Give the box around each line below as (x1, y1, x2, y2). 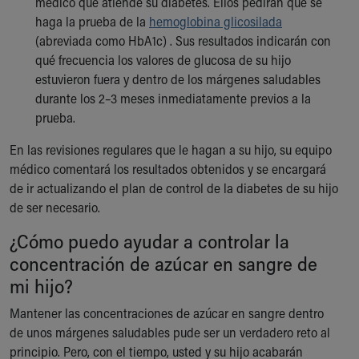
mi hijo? (10, 272, 73, 298)
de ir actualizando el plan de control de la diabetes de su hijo (10, 179, 338, 196)
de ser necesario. (10, 198, 103, 216)
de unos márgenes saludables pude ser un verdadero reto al (10, 323, 330, 341)
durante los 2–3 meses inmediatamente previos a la (35, 89, 311, 107)
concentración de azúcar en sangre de (10, 250, 317, 276)
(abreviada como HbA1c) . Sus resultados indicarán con (35, 31, 331, 49)
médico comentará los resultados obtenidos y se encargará (10, 159, 326, 177)
